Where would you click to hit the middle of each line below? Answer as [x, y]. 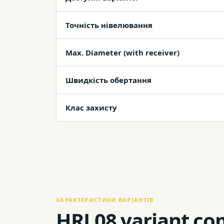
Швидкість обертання [108, 80]
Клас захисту [91, 107]
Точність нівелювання [109, 25]
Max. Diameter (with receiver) [122, 52]
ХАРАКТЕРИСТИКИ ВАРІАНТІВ [105, 200]
